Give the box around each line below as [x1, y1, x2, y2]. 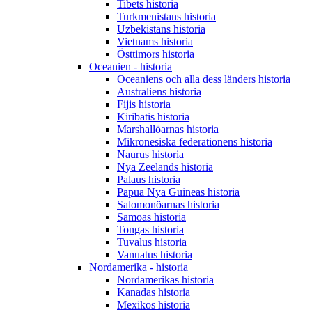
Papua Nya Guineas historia [117, 186, 240, 198]
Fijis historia [117, 98, 171, 110]
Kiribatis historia [117, 111, 189, 123]
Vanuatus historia [117, 249, 192, 260]
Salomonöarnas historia [117, 198, 219, 210]
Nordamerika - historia [89, 261, 188, 273]
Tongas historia [117, 224, 184, 235]
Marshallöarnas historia [117, 123, 219, 135]
